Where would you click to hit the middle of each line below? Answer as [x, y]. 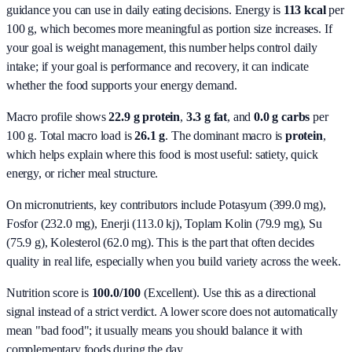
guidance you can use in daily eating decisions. [119, 9]
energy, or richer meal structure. [82, 173]
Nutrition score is [49, 292]
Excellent [170, 292]
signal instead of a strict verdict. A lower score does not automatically [172, 311]
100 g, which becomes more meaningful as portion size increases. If [169, 28]
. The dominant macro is [224, 135]
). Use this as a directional [255, 292]
